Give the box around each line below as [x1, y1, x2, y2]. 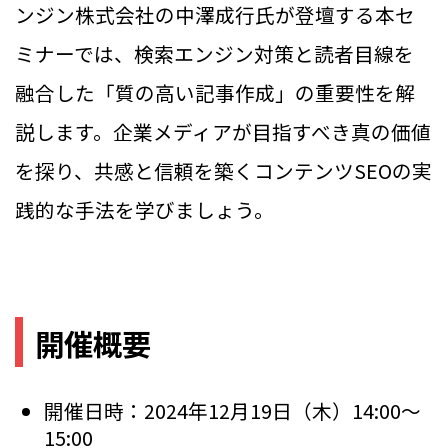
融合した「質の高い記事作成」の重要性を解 [15, 78, 415, 108]
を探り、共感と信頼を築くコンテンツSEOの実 [15, 156, 432, 186]
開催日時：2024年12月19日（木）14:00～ [44, 395, 422, 425]
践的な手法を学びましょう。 [15, 195, 274, 225]
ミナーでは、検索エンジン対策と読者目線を [15, 39, 414, 69]
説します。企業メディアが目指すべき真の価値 [15, 117, 431, 147]
